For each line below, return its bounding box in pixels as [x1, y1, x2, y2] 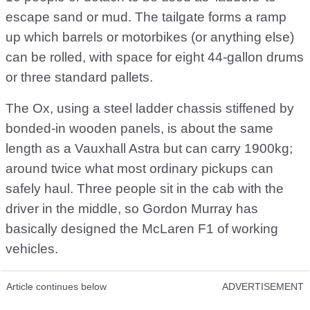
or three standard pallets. [6, 70, 153, 85]
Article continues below [6, 281, 107, 293]
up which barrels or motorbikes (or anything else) [6, 30, 294, 45]
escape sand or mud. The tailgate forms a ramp [6, 10, 286, 25]
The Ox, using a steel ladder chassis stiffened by [6, 101, 294, 116]
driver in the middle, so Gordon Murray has [6, 201, 258, 217]
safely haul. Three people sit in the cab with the [6, 181, 284, 197]
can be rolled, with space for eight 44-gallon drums [6, 50, 304, 65]
